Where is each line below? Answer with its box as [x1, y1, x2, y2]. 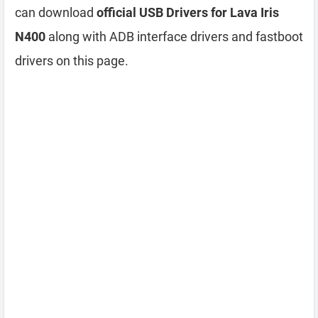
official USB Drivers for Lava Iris [97, 5, 279, 20]
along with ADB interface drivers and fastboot [45, 29, 303, 44]
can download [15, 5, 97, 20]
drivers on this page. [15, 53, 128, 68]
